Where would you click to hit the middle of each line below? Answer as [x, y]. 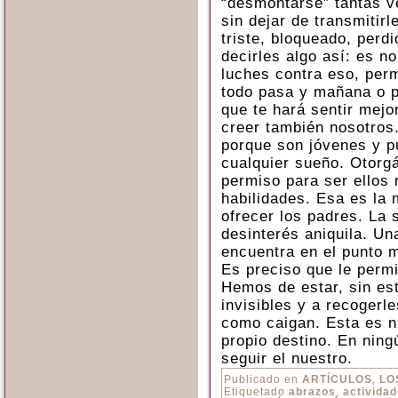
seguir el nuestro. [287, 358]
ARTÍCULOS [337, 379]
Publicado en [261, 379]
